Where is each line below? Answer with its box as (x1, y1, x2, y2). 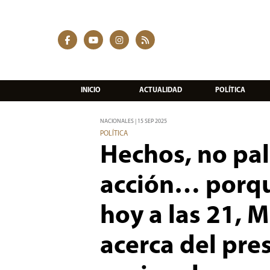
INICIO (80, 86, 101, 94)
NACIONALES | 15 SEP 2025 (99, 118, 167, 125)
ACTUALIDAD (139, 86, 182, 94)
